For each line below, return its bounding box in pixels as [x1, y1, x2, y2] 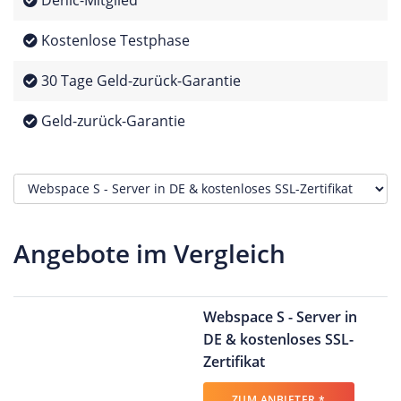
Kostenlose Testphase [37, 30, 190, 50]
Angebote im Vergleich [13, 235, 286, 270]
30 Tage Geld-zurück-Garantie [37, 71, 241, 90]
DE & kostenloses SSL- [202, 328, 354, 349]
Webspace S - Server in [202, 306, 357, 327]
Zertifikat [202, 351, 265, 371]
